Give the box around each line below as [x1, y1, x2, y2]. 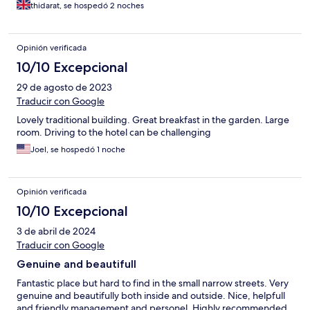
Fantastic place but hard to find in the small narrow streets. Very [17, 277, 289, 290]
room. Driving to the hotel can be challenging [17, 126, 211, 139]
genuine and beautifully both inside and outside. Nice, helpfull [17, 289, 285, 302]
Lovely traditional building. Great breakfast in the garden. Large [17, 113, 289, 127]
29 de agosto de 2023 [17, 81, 112, 94]
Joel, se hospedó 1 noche [30, 144, 125, 156]
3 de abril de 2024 [17, 225, 95, 238]
